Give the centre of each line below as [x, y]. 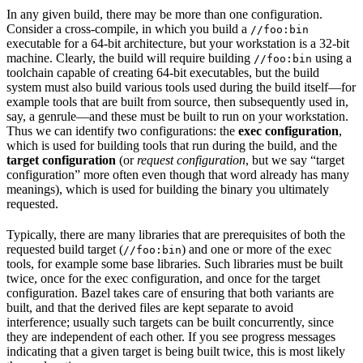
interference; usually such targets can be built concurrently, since [170, 322]
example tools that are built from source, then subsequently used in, [177, 101]
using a [332, 58]
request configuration [191, 160]
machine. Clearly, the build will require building [130, 58]
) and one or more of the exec [256, 249]
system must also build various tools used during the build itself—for [181, 87]
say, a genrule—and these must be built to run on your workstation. [177, 116]
